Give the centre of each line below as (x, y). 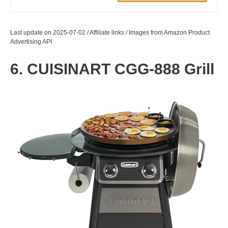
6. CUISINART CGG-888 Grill (112, 69)
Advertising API (31, 41)
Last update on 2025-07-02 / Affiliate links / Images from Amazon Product (110, 32)
